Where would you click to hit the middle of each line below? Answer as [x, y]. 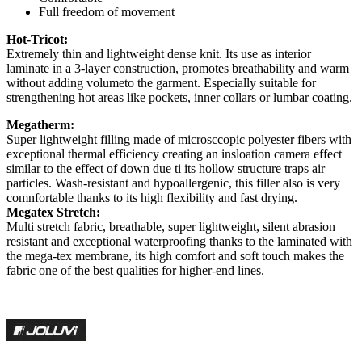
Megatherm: [40, 125]
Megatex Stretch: [53, 213]
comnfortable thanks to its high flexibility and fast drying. [152, 198]
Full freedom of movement [107, 12]
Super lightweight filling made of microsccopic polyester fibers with [179, 140]
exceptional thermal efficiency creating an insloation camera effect [174, 154]
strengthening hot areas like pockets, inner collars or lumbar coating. [179, 98]
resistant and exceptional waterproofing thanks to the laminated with [179, 242]
